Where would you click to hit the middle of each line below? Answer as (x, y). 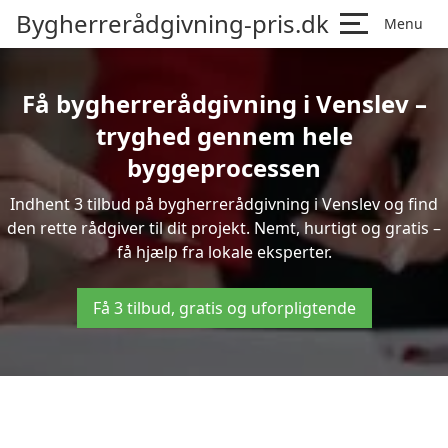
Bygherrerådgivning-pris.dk (172, 23)
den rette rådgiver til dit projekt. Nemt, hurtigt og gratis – (224, 228)
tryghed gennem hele (224, 135)
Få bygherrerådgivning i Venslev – (224, 103)
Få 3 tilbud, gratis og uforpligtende (224, 308)
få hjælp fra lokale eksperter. (224, 252)
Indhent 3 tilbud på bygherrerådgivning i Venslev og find (224, 204)
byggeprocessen (224, 167)
